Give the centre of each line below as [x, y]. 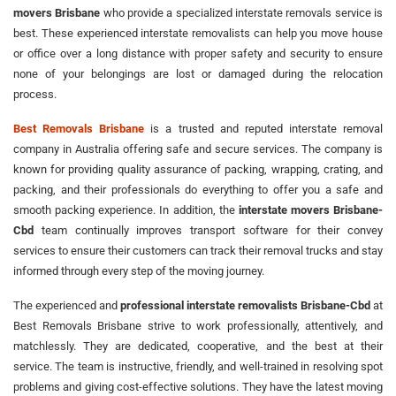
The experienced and [67, 305]
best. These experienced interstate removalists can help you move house [198, 33]
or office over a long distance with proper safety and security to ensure [198, 53]
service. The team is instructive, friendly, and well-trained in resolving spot [198, 366]
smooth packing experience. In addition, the [126, 209]
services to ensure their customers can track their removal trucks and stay [198, 250]
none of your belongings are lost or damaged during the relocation [198, 73]
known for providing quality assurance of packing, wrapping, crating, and [198, 169]
